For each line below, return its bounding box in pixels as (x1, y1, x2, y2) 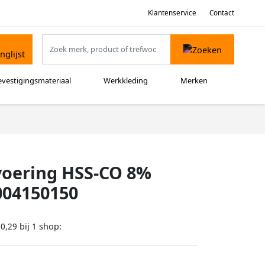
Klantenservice (147, 8, 196, 17)
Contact (209, 8, 234, 17)
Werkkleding (104, 75, 148, 86)
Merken (180, 75, 208, 86)
